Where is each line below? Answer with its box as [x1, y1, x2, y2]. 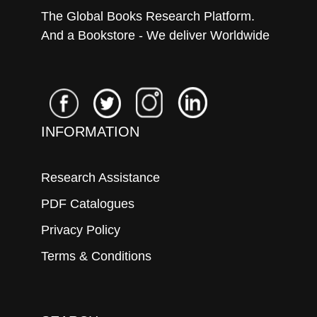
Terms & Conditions [41, 248, 151, 263]
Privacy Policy [41, 222, 120, 237]
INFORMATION [41, 123, 139, 139]
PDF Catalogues [41, 196, 134, 211]
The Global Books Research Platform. [41, 8, 255, 23]
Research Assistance [41, 170, 160, 185]
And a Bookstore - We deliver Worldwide [41, 28, 270, 42]
